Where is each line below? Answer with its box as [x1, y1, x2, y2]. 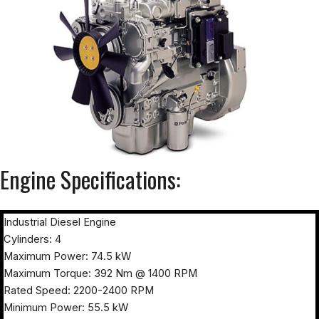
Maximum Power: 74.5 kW [4, 249, 131, 263]
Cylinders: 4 [4, 232, 61, 246]
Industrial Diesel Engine [4, 215, 116, 229]
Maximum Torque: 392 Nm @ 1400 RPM [4, 266, 197, 280]
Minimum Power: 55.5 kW [4, 300, 128, 314]
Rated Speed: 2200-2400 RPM [4, 283, 154, 297]
